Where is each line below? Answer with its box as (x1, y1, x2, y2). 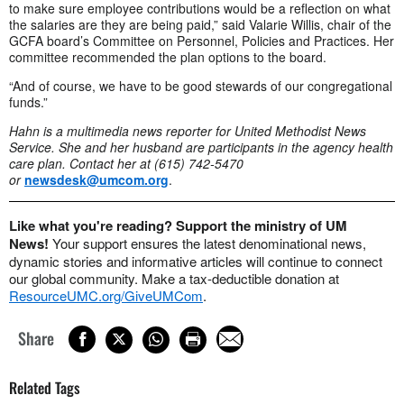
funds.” (9, 93, 48, 112)
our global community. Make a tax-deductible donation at (9, 269, 339, 289)
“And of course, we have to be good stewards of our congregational (9, 77, 392, 96)
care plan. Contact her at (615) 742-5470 (9, 154, 243, 173)
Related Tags (9, 375, 80, 399)
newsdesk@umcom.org (24, 170, 169, 189)
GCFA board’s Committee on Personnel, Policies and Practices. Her (9, 32, 394, 50)
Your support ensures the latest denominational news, (52, 234, 366, 253)
